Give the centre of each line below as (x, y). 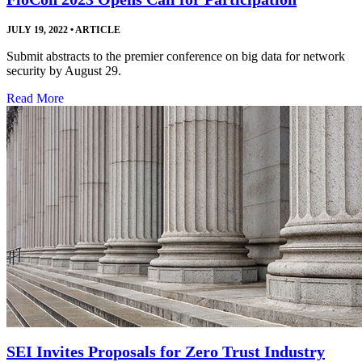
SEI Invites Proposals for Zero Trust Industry (166, 351)
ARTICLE (97, 30)
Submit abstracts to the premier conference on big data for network (176, 57)
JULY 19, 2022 (37, 30)
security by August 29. (64, 71)
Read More (35, 99)
